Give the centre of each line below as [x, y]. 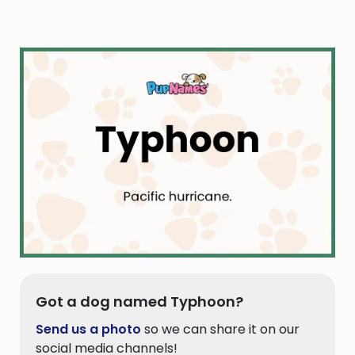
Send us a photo [88, 330]
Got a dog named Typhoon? [139, 302]
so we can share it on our [220, 330]
